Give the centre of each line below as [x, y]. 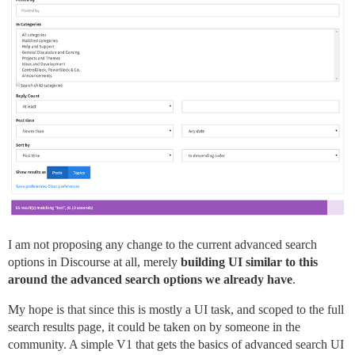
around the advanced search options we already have [150, 279]
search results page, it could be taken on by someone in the [154, 326]
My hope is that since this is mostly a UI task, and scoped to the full [176, 309]
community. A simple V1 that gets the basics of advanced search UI [176, 344]
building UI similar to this [249, 261]
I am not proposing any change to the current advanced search [162, 244]
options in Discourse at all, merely [94, 261]
